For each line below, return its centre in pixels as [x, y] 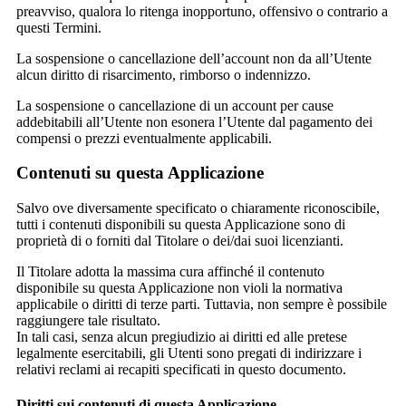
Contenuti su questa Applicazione [140, 173]
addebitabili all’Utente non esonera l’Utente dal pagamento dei [194, 121]
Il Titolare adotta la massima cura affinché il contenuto [170, 272]
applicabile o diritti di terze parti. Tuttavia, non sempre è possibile [202, 304]
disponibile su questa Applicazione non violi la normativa [179, 288]
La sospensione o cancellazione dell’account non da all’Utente [194, 58]
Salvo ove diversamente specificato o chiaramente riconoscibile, [198, 208]
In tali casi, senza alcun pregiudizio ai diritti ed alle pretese [182, 337]
